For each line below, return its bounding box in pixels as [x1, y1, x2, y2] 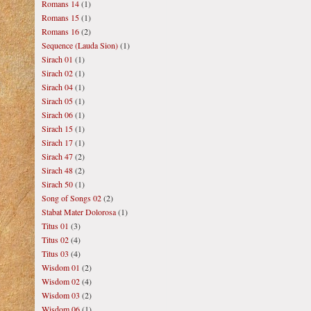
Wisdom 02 [42, 276, 80, 287]
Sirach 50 [42, 178, 73, 190]
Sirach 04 [42, 81, 73, 92]
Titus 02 [42, 234, 69, 245]
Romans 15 [42, 12, 79, 23]
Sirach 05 [42, 95, 73, 106]
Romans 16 [42, 26, 79, 37]
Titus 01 [42, 220, 69, 231]
